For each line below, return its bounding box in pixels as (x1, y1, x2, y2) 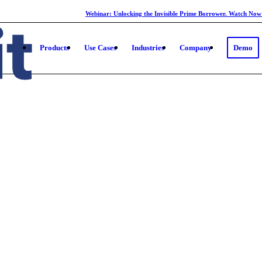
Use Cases (84, 43, 116, 52)
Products (40, 43, 69, 52)
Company (180, 43, 212, 52)
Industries (132, 43, 164, 52)
